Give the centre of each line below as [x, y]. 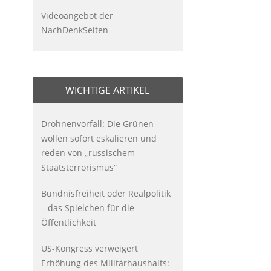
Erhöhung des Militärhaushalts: [105, 263]
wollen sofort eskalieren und [99, 139]
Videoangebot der [77, 16]
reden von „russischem [88, 153]
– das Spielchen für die [87, 208]
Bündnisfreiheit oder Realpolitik [106, 194]
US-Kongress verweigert [89, 249]
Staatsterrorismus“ [79, 168]
